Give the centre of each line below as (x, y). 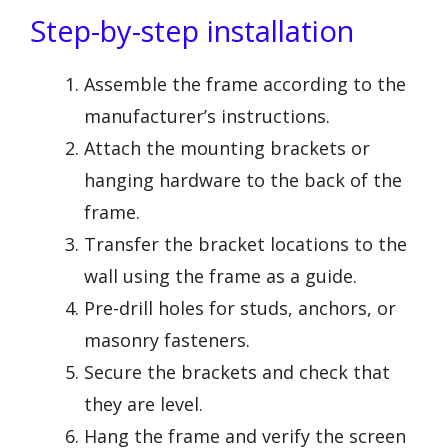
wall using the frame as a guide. (220, 276)
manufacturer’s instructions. (207, 116)
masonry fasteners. (167, 340)
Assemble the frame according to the (245, 84)
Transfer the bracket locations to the (245, 244)
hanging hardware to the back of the (243, 180)
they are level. (143, 404)
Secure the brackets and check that (237, 372)
